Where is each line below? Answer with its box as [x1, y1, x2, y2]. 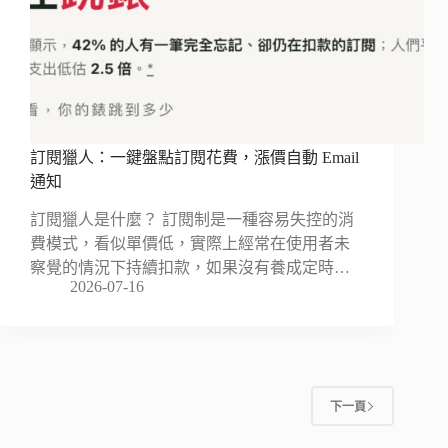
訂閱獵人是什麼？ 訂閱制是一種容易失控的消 [30, 211, 354, 229]
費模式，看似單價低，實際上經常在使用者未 [30, 235, 350, 253]
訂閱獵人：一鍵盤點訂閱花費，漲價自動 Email [30, 148, 359, 166]
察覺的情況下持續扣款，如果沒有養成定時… [30, 259, 350, 277]
